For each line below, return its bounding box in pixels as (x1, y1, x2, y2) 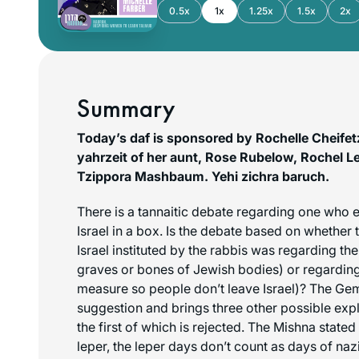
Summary (77, 91, 175, 125)
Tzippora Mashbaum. (77, 167, 212, 184)
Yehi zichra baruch (212, 167, 325, 184)
